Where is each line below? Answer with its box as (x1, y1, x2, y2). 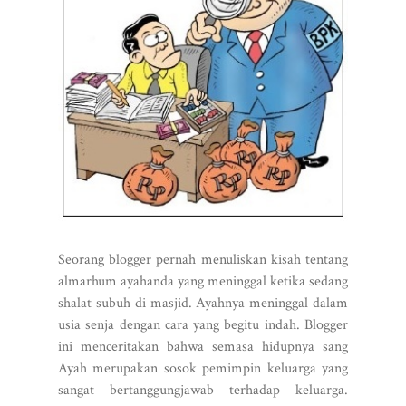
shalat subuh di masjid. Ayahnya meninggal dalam (58, 293, 348, 313)
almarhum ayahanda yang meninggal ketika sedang (58, 271, 348, 291)
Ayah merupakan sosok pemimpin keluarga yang (58, 358, 348, 378)
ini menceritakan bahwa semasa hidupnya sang (58, 336, 348, 356)
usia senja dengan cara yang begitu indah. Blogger (58, 314, 348, 334)
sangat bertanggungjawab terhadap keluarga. (58, 380, 348, 400)
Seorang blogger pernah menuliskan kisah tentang (58, 249, 348, 269)
